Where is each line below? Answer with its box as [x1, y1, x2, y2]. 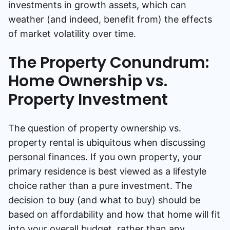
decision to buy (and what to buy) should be [8, 195, 200, 205]
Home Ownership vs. [8, 70, 167, 92]
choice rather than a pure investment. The [8, 180, 192, 191]
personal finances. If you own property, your [8, 151, 202, 162]
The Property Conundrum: [8, 52, 209, 73]
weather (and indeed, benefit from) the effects [8, 14, 212, 25]
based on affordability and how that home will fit [8, 209, 220, 220]
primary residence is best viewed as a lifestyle [8, 166, 206, 177]
